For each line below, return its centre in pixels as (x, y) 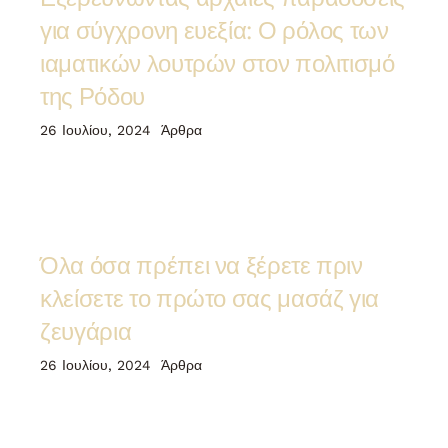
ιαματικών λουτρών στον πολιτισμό (217, 62)
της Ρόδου (92, 95)
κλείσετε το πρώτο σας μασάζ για (210, 296)
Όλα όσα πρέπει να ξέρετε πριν (201, 263)
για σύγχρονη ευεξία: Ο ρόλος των (214, 29)
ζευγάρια (86, 329)
